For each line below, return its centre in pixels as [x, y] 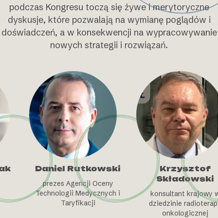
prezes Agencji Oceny [49, 183]
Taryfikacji [49, 203]
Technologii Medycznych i [49, 193]
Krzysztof [156, 168]
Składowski [156, 179]
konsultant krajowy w [156, 193]
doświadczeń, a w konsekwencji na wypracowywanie [109, 32]
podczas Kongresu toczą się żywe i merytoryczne [109, 7]
